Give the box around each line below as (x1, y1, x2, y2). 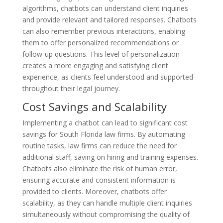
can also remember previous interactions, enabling (22, 26, 185, 36)
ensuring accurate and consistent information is (22, 175, 176, 185)
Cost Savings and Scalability (22, 99, 167, 114)
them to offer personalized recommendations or (22, 37, 179, 47)
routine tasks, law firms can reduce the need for (22, 140, 177, 150)
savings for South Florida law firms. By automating (22, 129, 185, 139)
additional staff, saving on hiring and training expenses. (22, 152, 198, 162)
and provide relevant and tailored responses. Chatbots (22, 14, 197, 24)
